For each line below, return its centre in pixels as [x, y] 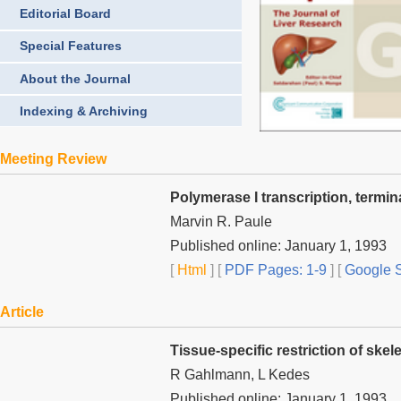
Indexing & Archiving [84, 111]
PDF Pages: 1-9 [274, 269]
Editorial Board [65, 14]
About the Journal [75, 78]
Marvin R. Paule [221, 221]
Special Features [71, 46]
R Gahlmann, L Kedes [240, 374]
